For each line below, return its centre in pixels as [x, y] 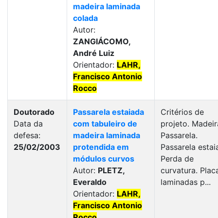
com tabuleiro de [105, 124]
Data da [28, 124]
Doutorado [34, 112]
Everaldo [90, 182]
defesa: [27, 135]
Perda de [177, 159]
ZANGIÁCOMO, [102, 41]
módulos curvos [104, 159]
